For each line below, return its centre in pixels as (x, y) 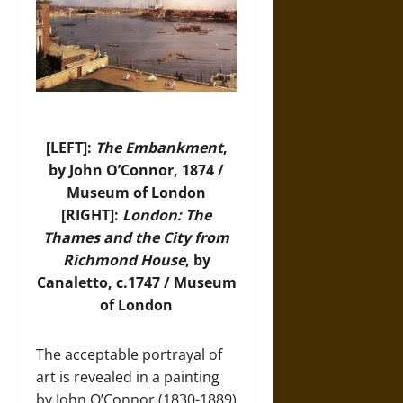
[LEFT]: (70, 147)
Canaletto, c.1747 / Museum (136, 282)
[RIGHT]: (92, 215)
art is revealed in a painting (128, 376)
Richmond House (124, 260)
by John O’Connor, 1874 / (137, 170)
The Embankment (159, 147)
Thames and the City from (137, 237)
